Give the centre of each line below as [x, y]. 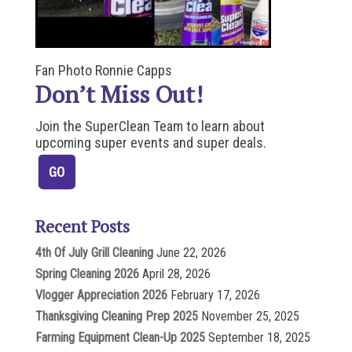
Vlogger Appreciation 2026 [101, 295]
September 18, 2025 [259, 337]
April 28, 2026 [176, 274]
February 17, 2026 [215, 295]
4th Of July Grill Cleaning [94, 253]
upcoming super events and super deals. [150, 143]
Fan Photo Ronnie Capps [103, 70]
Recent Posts [82, 226]
